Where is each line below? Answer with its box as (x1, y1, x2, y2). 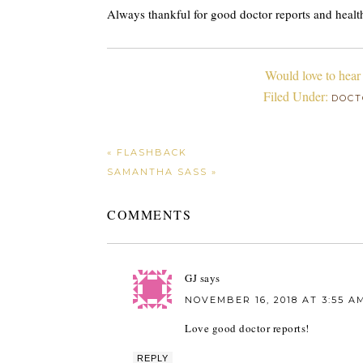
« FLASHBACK (107, 147, 187, 158)
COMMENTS (107, 206, 191, 223)
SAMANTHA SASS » (107, 166, 217, 177)
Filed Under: (263, 88, 331, 105)
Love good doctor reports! (185, 321, 310, 335)
